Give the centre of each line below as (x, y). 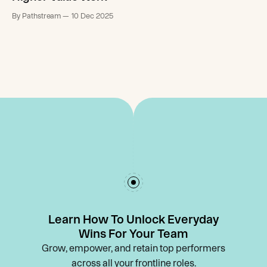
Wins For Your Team (133, 234)
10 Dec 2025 (92, 16)
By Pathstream (37, 16)
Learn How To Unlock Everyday (133, 219)
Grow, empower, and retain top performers (133, 248)
